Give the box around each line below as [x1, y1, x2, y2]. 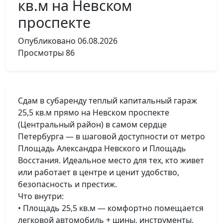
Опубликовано [18, 35, 76, 46]
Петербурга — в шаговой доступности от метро [18, 131, 205, 142]
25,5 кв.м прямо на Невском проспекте [18, 107, 169, 118]
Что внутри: [18, 191, 64, 202]
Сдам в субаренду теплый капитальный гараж [18, 95, 197, 106]
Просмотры [18, 47, 64, 58]
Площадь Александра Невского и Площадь [18, 143, 186, 154]
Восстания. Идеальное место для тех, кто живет [18, 155, 204, 166]
